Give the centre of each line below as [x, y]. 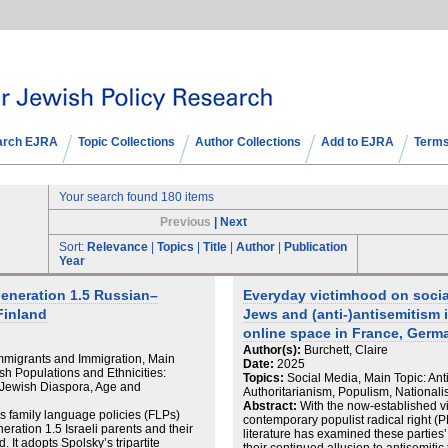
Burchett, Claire [345, 350]
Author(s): [271, 350]
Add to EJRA [357, 142]
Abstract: [269, 406]
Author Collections [248, 142]
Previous [185, 222]
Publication [315, 247]
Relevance [117, 247]
